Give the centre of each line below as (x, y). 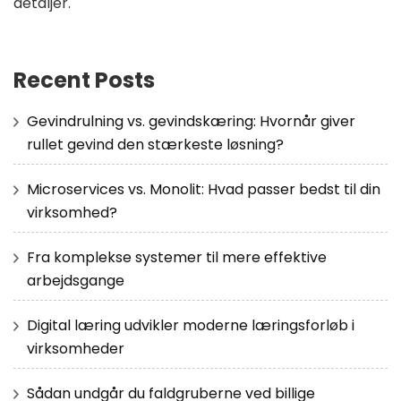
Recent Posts (84, 81)
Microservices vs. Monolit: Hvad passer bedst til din (204, 190)
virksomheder (76, 349)
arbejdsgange (76, 281)
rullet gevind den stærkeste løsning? (155, 145)
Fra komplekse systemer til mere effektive (177, 258)
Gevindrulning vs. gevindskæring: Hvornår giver (191, 122)
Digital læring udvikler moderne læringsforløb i (191, 326)
